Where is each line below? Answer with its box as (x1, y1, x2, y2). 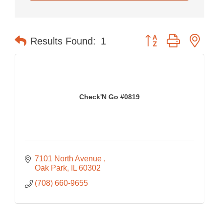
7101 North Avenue (35, 154, 104, 163)
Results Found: (30, 35, 96, 46)
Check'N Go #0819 (79, 93, 140, 101)
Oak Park (35, 163, 67, 172)
